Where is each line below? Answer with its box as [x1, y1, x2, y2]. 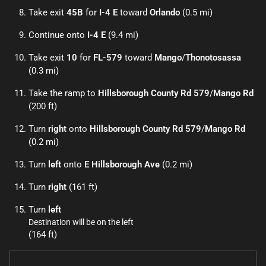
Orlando [150, 7, 180, 18]
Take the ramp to [28, 88, 98, 99]
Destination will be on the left [28, 217, 134, 227]
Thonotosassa [185, 52, 241, 63]
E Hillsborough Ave [84, 159, 160, 170]
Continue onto [28, 30, 87, 40]
